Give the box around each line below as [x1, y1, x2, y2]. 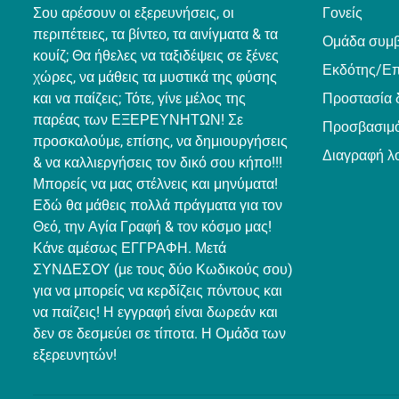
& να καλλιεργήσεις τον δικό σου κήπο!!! [33, 153, 282, 171]
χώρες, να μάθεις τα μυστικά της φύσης [33, 68, 277, 85]
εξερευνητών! [33, 346, 117, 363]
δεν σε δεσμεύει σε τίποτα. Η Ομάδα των [33, 324, 286, 342]
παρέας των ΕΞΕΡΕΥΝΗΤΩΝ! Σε [33, 110, 243, 128]
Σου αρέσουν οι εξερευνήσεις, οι [33, 4, 234, 21]
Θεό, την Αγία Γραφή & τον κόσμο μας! [33, 217, 272, 235]
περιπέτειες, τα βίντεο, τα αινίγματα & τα [33, 25, 278, 43]
